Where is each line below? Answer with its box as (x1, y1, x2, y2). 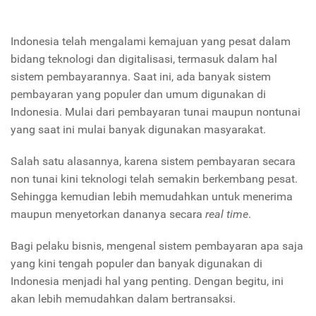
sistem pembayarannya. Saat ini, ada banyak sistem (11, 70, 271, 84)
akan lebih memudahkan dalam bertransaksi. (11, 292, 238, 306)
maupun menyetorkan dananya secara (11, 207, 205, 221)
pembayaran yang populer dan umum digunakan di (11, 87, 266, 102)
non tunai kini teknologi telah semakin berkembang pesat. (11, 172, 298, 186)
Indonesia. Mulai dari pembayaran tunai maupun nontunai (11, 105, 300, 119)
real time (205, 207, 248, 221)
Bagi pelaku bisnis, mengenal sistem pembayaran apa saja (11, 239, 303, 253)
